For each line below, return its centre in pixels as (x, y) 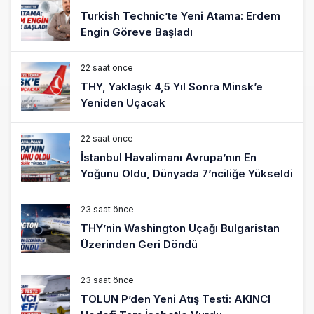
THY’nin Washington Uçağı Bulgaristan (180, 228)
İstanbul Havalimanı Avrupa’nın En (169, 158)
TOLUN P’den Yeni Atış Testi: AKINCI (176, 299)
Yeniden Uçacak (123, 103)
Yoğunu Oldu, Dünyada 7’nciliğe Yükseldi (187, 174)
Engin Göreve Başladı (137, 32)
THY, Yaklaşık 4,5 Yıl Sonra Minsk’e (172, 87)
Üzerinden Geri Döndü (139, 245)
